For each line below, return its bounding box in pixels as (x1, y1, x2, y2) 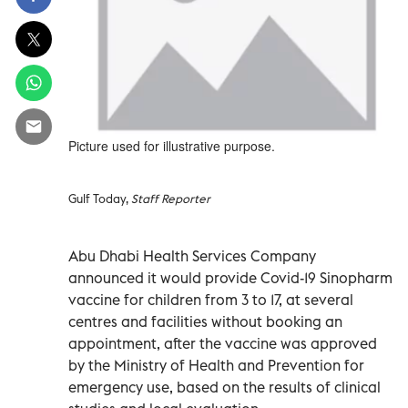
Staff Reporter (131, 190, 210, 206)
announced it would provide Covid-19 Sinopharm (68, 268, 393, 287)
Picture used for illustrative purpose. (68, 136, 275, 155)
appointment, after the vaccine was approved (68, 333, 377, 352)
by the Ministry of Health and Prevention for (68, 355, 364, 374)
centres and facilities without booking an (68, 311, 342, 331)
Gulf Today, (68, 190, 131, 206)
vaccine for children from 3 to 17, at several (68, 290, 353, 309)
